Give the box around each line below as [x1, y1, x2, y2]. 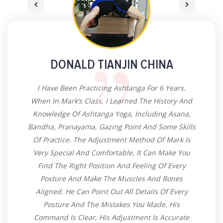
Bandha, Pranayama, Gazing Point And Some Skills [27, 122, 196, 132]
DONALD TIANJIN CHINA [50, 57, 173, 73]
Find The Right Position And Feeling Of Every [37, 161, 186, 171]
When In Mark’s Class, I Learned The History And [31, 96, 192, 106]
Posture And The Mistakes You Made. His [43, 200, 180, 210]
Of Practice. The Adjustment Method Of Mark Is [32, 135, 191, 145]
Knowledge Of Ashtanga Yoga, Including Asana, [32, 109, 191, 119]
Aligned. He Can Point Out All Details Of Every [35, 187, 188, 197]
